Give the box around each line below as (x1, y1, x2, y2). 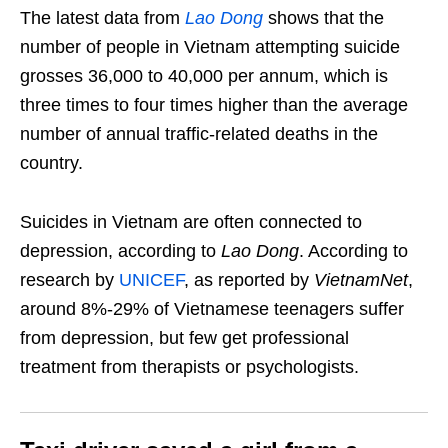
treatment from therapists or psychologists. (20, 356, 364, 377)
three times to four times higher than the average (20, 94, 408, 115)
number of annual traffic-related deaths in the (20, 123, 378, 144)
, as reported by (184, 269, 314, 290)
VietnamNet (314, 269, 408, 290)
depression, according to (20, 240, 221, 261)
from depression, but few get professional (20, 327, 349, 348)
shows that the (263, 7, 384, 28)
